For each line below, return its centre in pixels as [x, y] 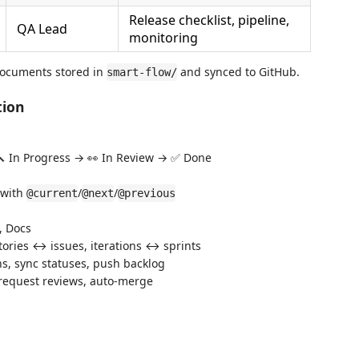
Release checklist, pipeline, [209, 20]
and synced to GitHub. [238, 72]
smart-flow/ [142, 72]
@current [52, 193]
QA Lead [42, 29]
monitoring [163, 38]
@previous [147, 193]
